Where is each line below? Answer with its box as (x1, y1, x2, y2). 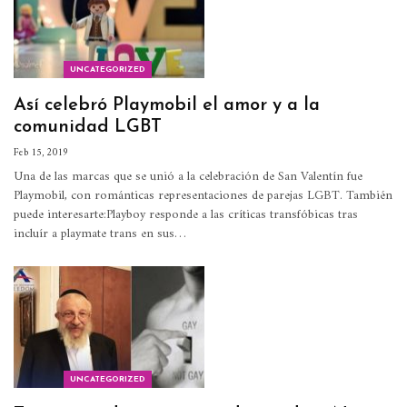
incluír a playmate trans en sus (14, 222, 174, 245)
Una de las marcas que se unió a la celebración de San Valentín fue (14, 164, 362, 188)
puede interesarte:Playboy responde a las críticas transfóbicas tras (14, 203, 358, 226)
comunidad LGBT (14, 117, 162, 136)
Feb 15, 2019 (14, 144, 68, 162)
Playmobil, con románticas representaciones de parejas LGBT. (14, 184, 346, 207)
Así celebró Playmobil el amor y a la (14, 95, 320, 114)
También (346, 184, 392, 207)
